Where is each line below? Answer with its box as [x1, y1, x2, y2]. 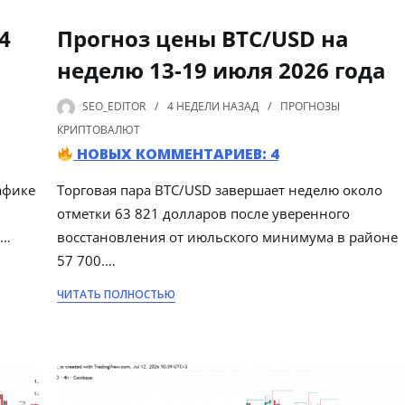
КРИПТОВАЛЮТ [57, 121, 141, 137]
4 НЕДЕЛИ [167, 98, 221, 114]
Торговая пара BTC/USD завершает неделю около [57, 180, 383, 199]
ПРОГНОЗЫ [280, 98, 341, 114]
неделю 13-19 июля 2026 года [57, 54, 387, 85]
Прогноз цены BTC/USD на [57, 23, 350, 53]
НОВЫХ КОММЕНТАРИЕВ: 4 [73, 143, 279, 164]
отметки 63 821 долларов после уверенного [57, 203, 351, 222]
